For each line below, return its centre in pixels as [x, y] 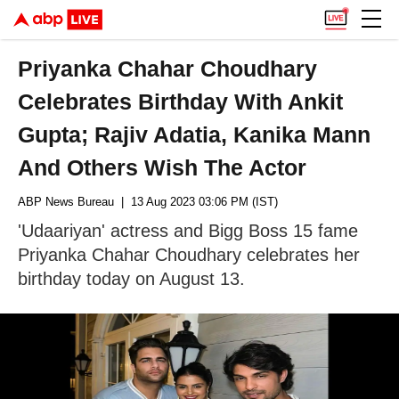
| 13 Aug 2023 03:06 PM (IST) [196, 202]
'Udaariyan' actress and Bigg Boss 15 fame [188, 231]
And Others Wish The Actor [163, 167]
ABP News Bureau [66, 202]
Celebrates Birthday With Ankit [181, 102]
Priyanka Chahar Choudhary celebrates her [189, 255]
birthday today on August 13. [131, 279]
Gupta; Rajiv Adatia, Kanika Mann [195, 134]
